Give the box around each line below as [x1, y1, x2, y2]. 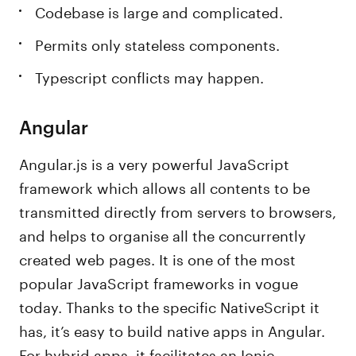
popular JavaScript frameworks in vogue [19, 270, 299, 292]
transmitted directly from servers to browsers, [19, 199, 337, 221]
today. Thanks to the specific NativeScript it [19, 294, 320, 316]
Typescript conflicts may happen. [35, 64, 265, 87]
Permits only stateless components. [35, 32, 281, 54]
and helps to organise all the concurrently [19, 222, 307, 245]
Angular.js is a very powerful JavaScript [19, 151, 290, 173]
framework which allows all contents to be [19, 175, 311, 197]
